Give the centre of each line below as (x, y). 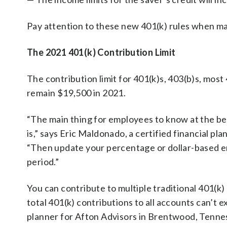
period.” (43, 162)
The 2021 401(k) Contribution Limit (101, 52)
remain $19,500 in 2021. (77, 93)
